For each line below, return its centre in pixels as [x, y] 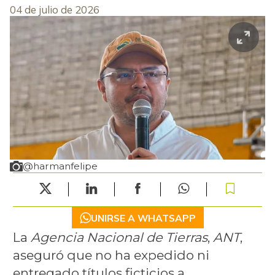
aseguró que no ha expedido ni [111, 255]
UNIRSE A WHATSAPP [143, 218]
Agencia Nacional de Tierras [119, 238]
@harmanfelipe [60, 166]
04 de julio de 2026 [55, 9]
